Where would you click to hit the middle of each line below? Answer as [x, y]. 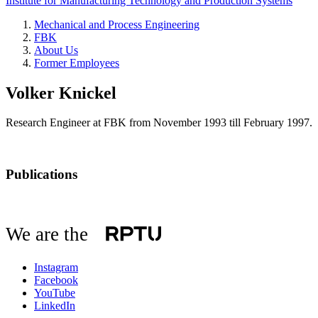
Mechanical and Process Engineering [117, 24]
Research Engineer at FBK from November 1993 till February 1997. [159, 123]
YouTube [55, 292]
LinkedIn [55, 305]
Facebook [56, 280]
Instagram [56, 267]
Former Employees [77, 62]
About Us [56, 50]
